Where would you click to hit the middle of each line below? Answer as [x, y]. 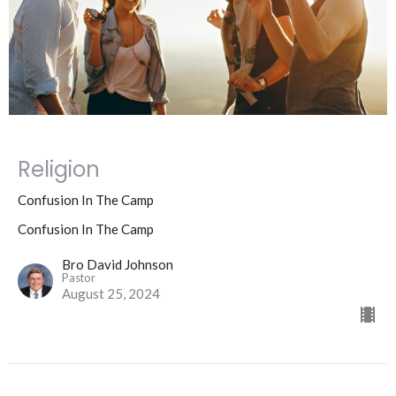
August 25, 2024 [111, 294]
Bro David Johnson [118, 265]
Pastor [79, 278]
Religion [59, 170]
